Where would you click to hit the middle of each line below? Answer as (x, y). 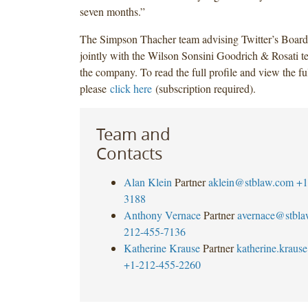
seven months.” (112, 11)
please (95, 88)
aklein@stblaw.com (251, 181)
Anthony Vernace (162, 214)
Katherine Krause (162, 247)
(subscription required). (203, 88)
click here (131, 88)
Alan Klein (147, 181)
